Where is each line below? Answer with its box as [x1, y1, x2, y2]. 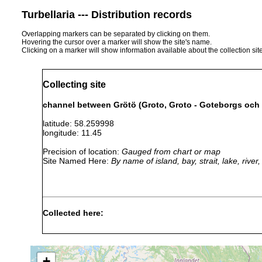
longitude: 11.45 [43, 127, 111, 137]
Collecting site [43, 79, 106, 90]
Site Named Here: [43, 156, 111, 166]
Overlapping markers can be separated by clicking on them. [22, 29, 210, 38]
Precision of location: [43, 146, 122, 156]
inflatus [56, 242, 82, 252]
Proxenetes [56, 233, 98, 243]
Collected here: [43, 208, 104, 218]
